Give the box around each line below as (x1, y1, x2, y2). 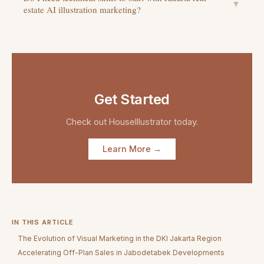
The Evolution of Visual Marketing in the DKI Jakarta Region (18, 233, 222, 243)
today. (171, 116, 198, 127)
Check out (66, 116, 109, 127)
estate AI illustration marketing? (24, 4, 141, 16)
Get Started (94, 91, 170, 108)
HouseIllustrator (109, 116, 171, 127)
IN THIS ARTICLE (12, 217, 74, 226)
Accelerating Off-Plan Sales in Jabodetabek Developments (18, 248, 225, 258)
